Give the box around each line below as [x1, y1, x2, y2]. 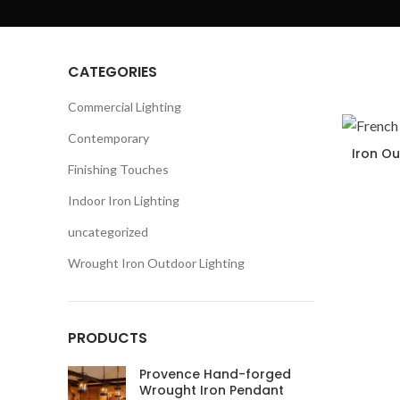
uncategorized [68, 224, 148, 239]
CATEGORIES [68, 62, 157, 82]
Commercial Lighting [68, 99, 181, 114]
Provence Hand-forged [139, 365, 291, 383]
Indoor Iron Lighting [68, 193, 179, 208]
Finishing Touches [68, 162, 169, 177]
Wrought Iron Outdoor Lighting [68, 255, 245, 271]
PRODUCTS [68, 328, 147, 348]
